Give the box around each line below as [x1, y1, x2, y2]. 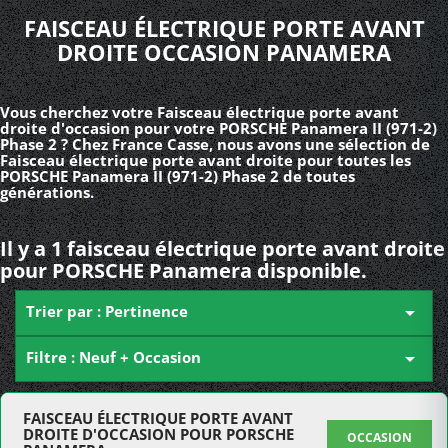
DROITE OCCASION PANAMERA [57, 37, 391, 67]
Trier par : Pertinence [26, 301, 188, 321]
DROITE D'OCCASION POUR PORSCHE [23, 424, 294, 444]
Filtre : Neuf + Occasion [26, 347, 201, 367]
